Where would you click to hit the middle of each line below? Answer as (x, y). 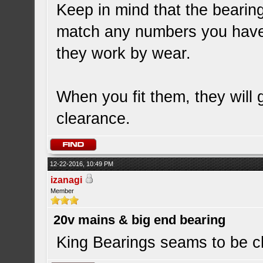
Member (63, 191)
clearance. (94, 119)
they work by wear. (124, 53)
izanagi (67, 180)
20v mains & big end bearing (140, 220)
